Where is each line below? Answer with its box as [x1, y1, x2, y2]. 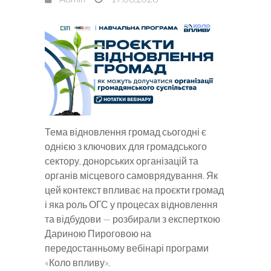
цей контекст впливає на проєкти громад [45, 184, 224, 196]
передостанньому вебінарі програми [45, 242, 209, 254]
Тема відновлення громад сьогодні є [45, 126, 206, 138]
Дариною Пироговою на [45, 227, 151, 240]
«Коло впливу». [45, 256, 112, 269]
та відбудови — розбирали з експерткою [45, 213, 220, 225]
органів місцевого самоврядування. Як [45, 169, 218, 181]
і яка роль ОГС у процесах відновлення [45, 198, 218, 211]
